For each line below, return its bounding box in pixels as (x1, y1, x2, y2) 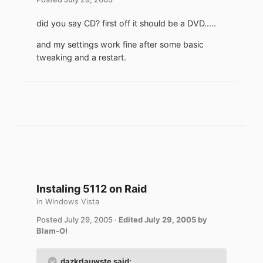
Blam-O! (36, 226, 68, 236)
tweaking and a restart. (36, 52, 126, 63)
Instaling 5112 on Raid (36, 183, 147, 195)
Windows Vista (45, 197, 99, 207)
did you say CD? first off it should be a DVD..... (36, 18, 216, 28)
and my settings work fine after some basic (36, 39, 204, 50)
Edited (119, 215, 144, 225)
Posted (36, 215, 64, 225)
